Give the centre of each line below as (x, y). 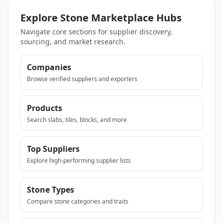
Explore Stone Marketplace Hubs (101, 18)
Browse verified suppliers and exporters (82, 79)
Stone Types (51, 190)
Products (45, 108)
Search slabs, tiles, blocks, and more (77, 120)
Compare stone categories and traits (78, 201)
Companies (49, 67)
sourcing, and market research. (73, 42)
